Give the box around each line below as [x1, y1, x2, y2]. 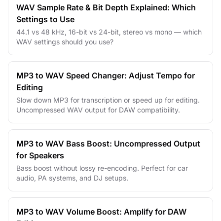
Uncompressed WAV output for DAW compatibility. [16, 106, 180, 114]
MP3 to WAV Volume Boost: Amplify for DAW [16, 207, 186, 217]
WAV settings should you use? [16, 37, 113, 46]
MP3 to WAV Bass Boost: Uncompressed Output [16, 139, 200, 148]
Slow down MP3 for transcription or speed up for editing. [16, 96, 200, 104]
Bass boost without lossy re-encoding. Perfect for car [16, 164, 188, 172]
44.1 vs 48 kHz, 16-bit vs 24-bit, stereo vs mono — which [16, 28, 202, 36]
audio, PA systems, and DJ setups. [16, 174, 128, 182]
